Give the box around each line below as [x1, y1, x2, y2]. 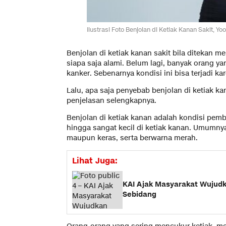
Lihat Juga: [72, 155, 118, 166]
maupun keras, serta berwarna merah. [67, 133, 198, 143]
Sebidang [123, 190, 156, 200]
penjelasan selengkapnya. [67, 95, 156, 105]
